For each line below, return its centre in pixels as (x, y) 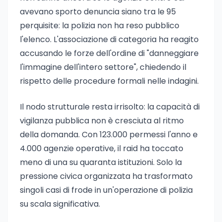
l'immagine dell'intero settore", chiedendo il (103, 67)
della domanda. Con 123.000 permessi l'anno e (109, 135)
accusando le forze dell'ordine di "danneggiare (109, 53)
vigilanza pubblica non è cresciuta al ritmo (102, 121)
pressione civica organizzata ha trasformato (106, 176)
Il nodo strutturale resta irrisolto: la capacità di (110, 107)
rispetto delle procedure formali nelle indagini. (109, 81)
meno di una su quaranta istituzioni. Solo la (101, 162)
